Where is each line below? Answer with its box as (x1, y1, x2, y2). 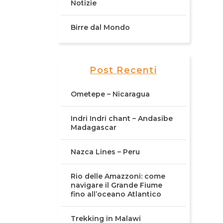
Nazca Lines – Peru (70, 147, 140, 157)
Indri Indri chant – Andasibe (70, 114, 173, 123)
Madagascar (70, 123, 116, 132)
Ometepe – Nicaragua (70, 90, 150, 99)
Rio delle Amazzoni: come (70, 172, 165, 181)
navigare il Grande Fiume (70, 181, 162, 190)
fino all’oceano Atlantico (70, 190, 161, 199)
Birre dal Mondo (70, 23, 130, 32)
